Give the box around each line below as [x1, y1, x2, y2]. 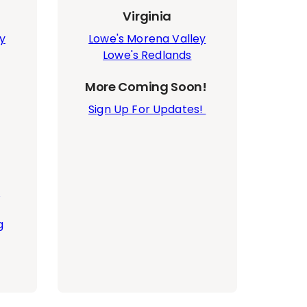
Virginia [123, 8, 172, 25]
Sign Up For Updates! [88, 101, 206, 117]
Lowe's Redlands [103, 47, 192, 63]
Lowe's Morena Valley [88, 31, 206, 47]
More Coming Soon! [84, 78, 210, 95]
